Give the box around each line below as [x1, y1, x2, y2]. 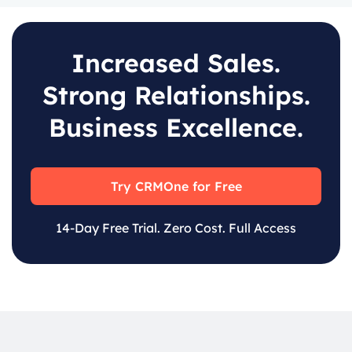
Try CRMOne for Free [110, 178, 242, 195]
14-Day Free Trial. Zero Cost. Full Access [56, 220, 296, 236]
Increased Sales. [71, 47, 280, 79]
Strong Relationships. [42, 79, 310, 112]
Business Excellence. [49, 112, 303, 144]
